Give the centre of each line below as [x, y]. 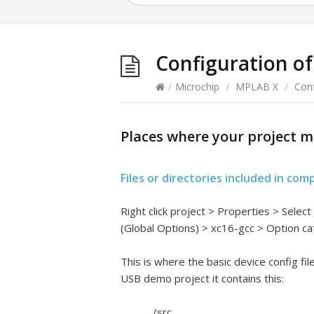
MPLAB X [257, 87]
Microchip [197, 87]
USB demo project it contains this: [202, 279]
